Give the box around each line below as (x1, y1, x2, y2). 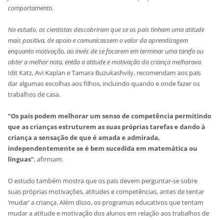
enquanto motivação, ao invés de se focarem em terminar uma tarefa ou (8, 46, 204, 55)
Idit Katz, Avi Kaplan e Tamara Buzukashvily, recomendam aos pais (8, 68, 201, 77)
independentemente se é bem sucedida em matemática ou (8, 143, 198, 153)
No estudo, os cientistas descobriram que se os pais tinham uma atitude (8, 25, 205, 34)
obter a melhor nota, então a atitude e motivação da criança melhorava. (8, 57, 203, 66)
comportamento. (8, 3, 54, 12)
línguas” (8, 154, 34, 164)
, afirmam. (34, 154, 64, 164)
